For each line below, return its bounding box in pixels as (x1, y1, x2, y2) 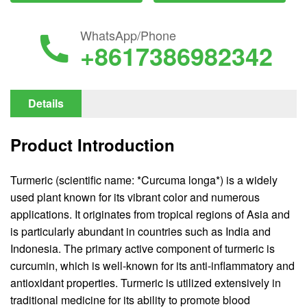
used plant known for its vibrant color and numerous (10, 188, 260, 205)
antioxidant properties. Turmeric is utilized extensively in (10, 274, 281, 291)
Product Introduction (10, 133, 175, 156)
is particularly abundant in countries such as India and (10, 223, 271, 239)
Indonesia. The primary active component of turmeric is (10, 240, 275, 256)
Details (28, 95, 64, 111)
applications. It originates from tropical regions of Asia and (10, 206, 290, 222)
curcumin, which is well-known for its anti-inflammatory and (10, 257, 295, 273)
